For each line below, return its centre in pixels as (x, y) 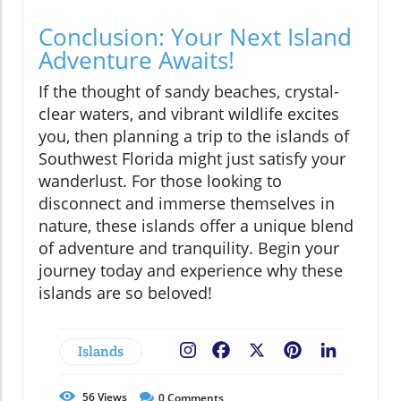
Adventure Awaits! (137, 60)
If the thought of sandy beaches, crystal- (189, 91)
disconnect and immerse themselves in (187, 203)
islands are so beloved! (125, 292)
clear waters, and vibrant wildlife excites (189, 113)
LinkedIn (368, 351)
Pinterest (335, 351)
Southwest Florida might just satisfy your (192, 158)
